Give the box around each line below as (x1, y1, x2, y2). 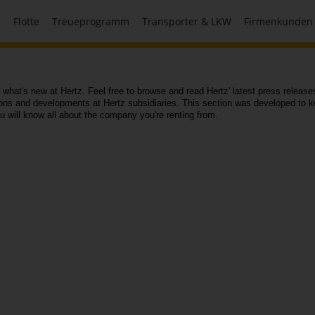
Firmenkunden (244, 14, 314, 28)
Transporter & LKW (142, 14, 232, 28)
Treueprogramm (52, 14, 130, 28)
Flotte (13, 14, 40, 28)
